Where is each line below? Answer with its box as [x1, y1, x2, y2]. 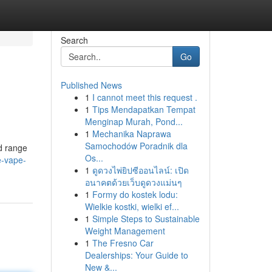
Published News [60, 79, 122, 91]
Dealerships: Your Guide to [84, 249, 188, 261]
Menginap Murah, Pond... [84, 115, 183, 127]
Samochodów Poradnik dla [84, 140, 188, 152]
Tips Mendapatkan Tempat [92, 103, 195, 115]
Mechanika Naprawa [92, 127, 171, 140]
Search [60, 34, 88, 46]
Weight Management [84, 225, 165, 237]
